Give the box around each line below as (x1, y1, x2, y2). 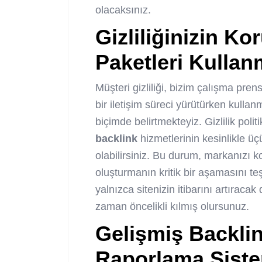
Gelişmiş (95, 222, 189, 246)
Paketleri (95, 50, 183, 75)
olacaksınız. (95, 4, 151, 16)
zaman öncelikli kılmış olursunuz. (95, 201, 249, 213)
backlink (95, 133, 137, 145)
